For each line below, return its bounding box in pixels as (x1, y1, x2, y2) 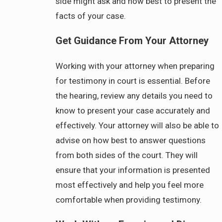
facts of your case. (55, 11, 126, 21)
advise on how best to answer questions (55, 135, 206, 145)
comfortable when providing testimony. (55, 194, 202, 205)
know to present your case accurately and (55, 105, 211, 115)
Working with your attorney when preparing (55, 60, 215, 71)
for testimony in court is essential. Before (55, 75, 211, 86)
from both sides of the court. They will (55, 150, 198, 160)
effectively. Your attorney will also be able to (55, 120, 220, 130)
